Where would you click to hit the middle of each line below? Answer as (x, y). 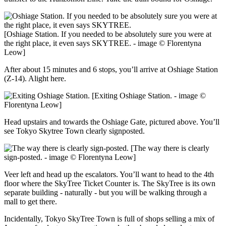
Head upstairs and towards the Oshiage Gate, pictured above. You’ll (112, 122)
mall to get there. (31, 202)
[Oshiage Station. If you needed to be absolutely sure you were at (108, 34)
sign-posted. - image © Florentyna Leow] (70, 157)
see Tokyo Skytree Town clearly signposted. (74, 131)
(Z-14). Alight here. (35, 79)
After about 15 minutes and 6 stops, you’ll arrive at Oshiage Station (111, 70)
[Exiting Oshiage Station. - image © (148, 96)
